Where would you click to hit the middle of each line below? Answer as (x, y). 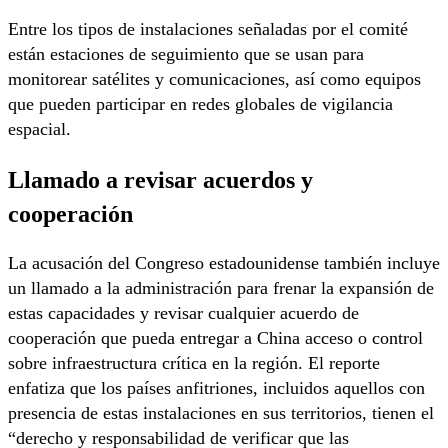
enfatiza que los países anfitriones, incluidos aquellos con (216, 387)
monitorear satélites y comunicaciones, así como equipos (214, 79)
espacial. (39, 129)
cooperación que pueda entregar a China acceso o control (215, 337)
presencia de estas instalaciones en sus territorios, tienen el (221, 412)
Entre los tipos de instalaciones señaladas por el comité (208, 29)
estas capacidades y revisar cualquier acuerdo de (183, 312)
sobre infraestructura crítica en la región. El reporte (194, 362)
